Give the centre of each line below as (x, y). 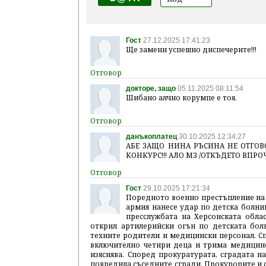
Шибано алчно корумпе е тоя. (182, 97)
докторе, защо (151, 88)
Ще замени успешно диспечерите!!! (191, 49)
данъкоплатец (152, 137)
